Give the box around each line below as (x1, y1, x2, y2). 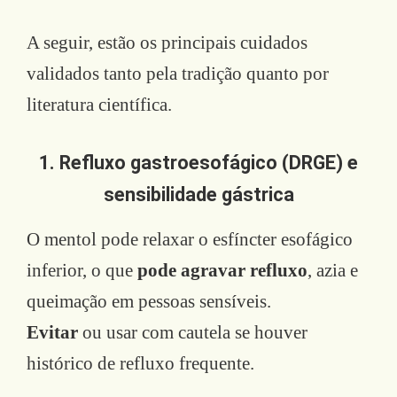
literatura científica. (27, 93, 172, 115)
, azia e (307, 259, 358, 281)
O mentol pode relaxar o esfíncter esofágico (27, 228, 353, 250)
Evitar (27, 321, 78, 343)
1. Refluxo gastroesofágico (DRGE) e (39, 151, 358, 174)
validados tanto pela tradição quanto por (27, 62, 329, 84)
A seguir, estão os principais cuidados (27, 31, 307, 53)
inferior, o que (27, 259, 137, 281)
